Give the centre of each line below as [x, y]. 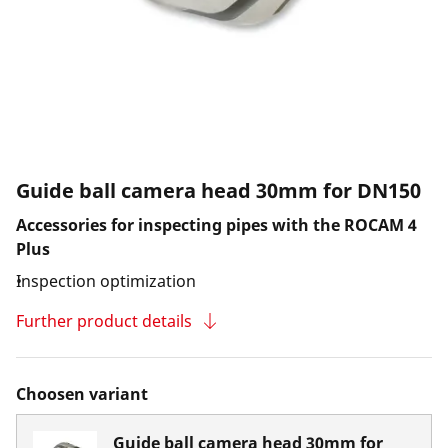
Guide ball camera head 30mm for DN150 [218, 190]
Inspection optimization [106, 281]
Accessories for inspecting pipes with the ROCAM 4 [216, 225]
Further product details [104, 321]
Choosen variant [82, 394]
